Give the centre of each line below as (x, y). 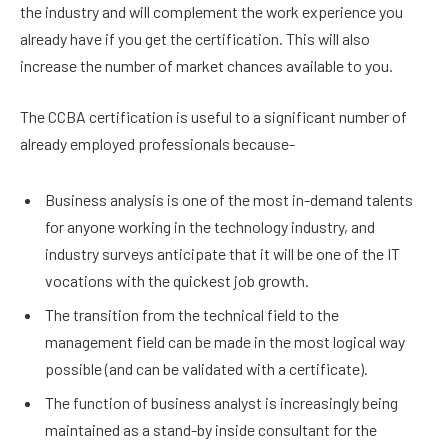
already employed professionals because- (157, 144)
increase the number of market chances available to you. (206, 65)
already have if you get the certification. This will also (195, 38)
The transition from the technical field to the (192, 314)
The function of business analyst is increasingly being (221, 402)
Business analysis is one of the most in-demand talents (229, 199)
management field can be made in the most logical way (225, 341)
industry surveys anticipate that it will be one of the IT (222, 253)
